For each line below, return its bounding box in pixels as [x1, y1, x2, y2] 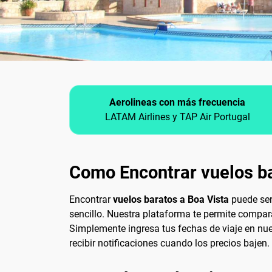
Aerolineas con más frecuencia [109, 97, 245, 109]
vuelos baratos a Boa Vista [113, 194, 229, 206]
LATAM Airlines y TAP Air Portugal [104, 111, 250, 123]
